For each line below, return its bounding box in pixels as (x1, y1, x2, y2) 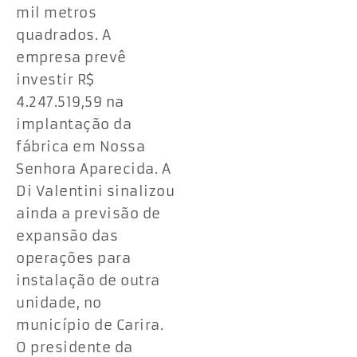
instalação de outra (16, 271, 160, 289)
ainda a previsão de (16, 204, 161, 222)
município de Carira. (16, 316, 163, 334)
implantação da (16, 115, 131, 133)
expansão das (16, 226, 118, 245)
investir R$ (16, 70, 95, 88)
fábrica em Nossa (16, 137, 145, 155)
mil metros (16, 3, 96, 22)
